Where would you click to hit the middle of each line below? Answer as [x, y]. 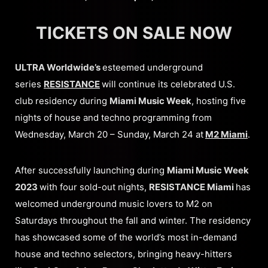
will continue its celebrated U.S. [168, 84]
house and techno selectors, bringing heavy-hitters [124, 254]
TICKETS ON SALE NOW [134, 33]
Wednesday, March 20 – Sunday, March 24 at [109, 134]
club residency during [62, 100]
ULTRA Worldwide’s [59, 67]
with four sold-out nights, [94, 187]
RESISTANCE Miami [192, 187]
